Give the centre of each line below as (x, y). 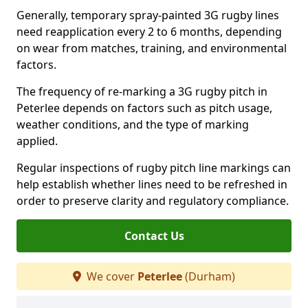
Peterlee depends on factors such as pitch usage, (144, 108)
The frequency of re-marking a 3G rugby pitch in (142, 91)
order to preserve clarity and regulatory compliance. (153, 201)
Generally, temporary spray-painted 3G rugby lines (148, 15)
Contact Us (154, 236)
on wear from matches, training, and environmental (152, 48)
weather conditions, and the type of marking (133, 124)
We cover (111, 276)
